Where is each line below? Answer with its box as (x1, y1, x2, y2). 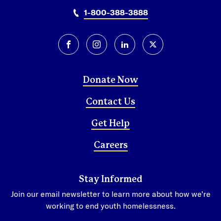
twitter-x (152, 43, 183, 53)
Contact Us (86, 97, 135, 107)
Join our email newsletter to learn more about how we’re (10, 188, 211, 198)
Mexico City (30, 54, 74, 64)
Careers (93, 141, 128, 150)
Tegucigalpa (30, 16, 75, 26)
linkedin (124, 43, 152, 53)
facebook (68, 43, 102, 53)
